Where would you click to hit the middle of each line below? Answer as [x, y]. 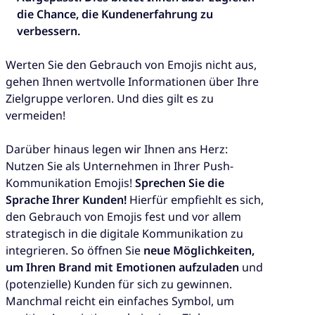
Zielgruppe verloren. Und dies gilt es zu [110, 99]
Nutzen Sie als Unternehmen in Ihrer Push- [120, 166]
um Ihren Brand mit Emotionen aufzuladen [122, 268]
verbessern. [49, 31]
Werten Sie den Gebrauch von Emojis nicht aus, [131, 65]
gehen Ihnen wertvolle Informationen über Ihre [132, 82]
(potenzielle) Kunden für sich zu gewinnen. [119, 284]
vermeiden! [36, 116]
